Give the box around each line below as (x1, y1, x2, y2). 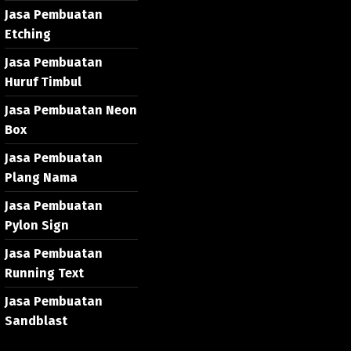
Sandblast (5, 313, 67, 328)
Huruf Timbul (5, 74, 81, 89)
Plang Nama (5, 170, 78, 185)
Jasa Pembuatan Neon (5, 103, 137, 118)
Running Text (5, 266, 84, 280)
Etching (5, 27, 51, 42)
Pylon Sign (5, 218, 69, 233)
